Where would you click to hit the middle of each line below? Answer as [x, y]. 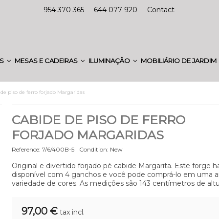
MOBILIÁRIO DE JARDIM [179, 60]
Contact [161, 10]
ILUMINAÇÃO [110, 60]
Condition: [94, 149]
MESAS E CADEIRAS [47, 60]
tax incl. [72, 212]
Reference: [26, 149]
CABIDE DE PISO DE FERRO [98, 120]
